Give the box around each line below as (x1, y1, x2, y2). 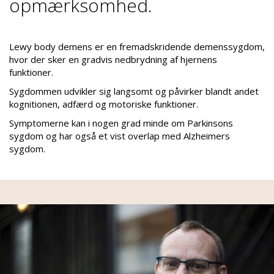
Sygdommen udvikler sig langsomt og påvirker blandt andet (9, 85, 259, 97)
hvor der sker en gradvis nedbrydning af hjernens (9, 53, 217, 65)
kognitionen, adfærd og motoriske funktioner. (9, 98, 198, 110)
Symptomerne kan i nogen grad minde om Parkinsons (9, 117, 233, 129)
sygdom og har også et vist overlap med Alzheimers (9, 130, 230, 142)
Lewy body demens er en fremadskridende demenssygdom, (9, 40, 265, 53)
